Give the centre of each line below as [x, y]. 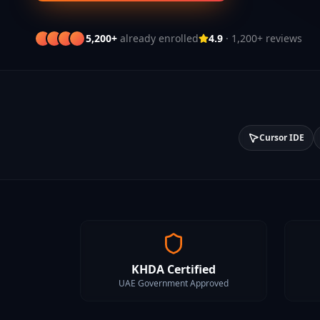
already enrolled [158, 38]
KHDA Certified [174, 269]
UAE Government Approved [174, 283]
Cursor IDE [282, 137]
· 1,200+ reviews [262, 38]
